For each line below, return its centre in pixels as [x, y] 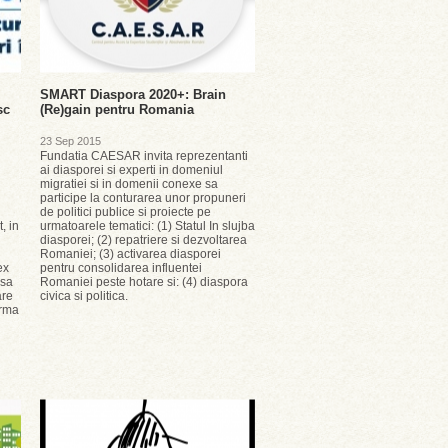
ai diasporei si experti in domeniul [131, 170]
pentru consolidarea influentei [121, 268]
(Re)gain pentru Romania [117, 109]
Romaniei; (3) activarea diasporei [130, 254]
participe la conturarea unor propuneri [143, 198]
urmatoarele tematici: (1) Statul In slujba [147, 226]
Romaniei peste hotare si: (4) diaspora [144, 282]
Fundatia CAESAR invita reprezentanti [144, 156]
